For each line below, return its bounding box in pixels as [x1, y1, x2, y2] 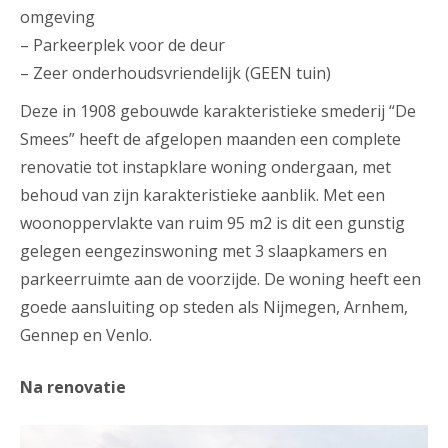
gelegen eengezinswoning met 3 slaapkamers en [20, 240, 387, 263]
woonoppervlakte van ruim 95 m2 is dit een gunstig [20, 212, 405, 235]
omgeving [20, 6, 95, 29]
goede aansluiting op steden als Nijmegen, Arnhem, [20, 296, 408, 319]
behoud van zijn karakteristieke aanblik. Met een [20, 184, 385, 207]
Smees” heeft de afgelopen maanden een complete [20, 128, 401, 151]
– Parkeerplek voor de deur [20, 34, 225, 57]
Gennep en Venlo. [20, 324, 152, 347]
